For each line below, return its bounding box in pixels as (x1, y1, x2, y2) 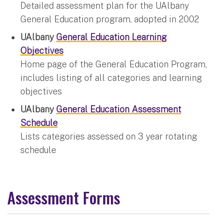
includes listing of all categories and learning (20, 72, 202, 83)
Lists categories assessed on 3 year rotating (20, 131, 197, 141)
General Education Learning (56, 31, 167, 42)
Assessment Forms (7, 185, 120, 209)
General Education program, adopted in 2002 (20, 14, 199, 24)
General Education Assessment (56, 104, 181, 114)
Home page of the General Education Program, (20, 59, 207, 69)
